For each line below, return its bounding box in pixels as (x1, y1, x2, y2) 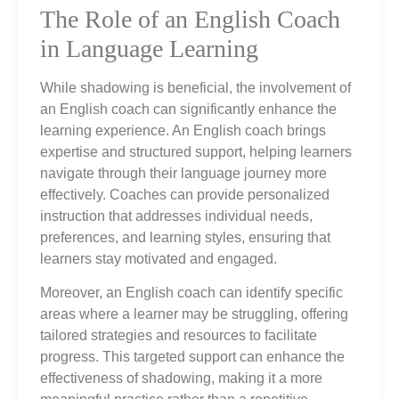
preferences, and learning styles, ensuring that (40, 229, 330, 245)
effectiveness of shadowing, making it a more (40, 370, 322, 387)
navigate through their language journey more (40, 165, 327, 181)
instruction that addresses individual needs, (40, 208, 313, 224)
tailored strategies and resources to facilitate (40, 328, 317, 344)
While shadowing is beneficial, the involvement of (40, 79, 351, 95)
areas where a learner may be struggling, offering (40, 306, 348, 322)
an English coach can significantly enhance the (40, 101, 337, 117)
